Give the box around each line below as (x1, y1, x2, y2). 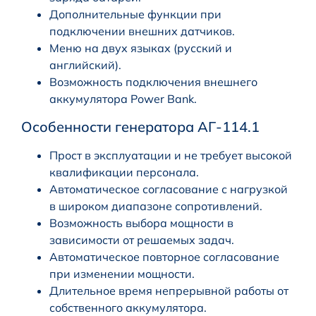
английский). (49, 57, 121, 72)
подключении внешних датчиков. (49, 23, 235, 38)
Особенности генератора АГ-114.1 (21, 117, 260, 135)
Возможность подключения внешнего (49, 74, 257, 89)
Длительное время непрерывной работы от (49, 283, 288, 298)
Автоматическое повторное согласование (49, 249, 279, 264)
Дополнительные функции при (49, 6, 221, 21)
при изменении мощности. (49, 266, 195, 281)
